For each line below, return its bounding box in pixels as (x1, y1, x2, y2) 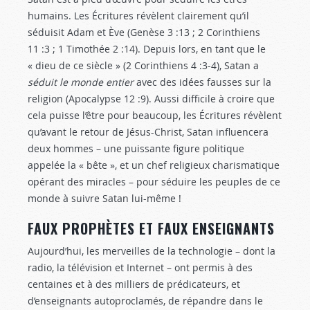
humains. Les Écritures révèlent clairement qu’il (28, 9, 249, 22)
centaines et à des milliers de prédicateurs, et (28, 277, 240, 291)
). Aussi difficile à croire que (146, 92, 275, 105)
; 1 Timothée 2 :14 (50, 42, 135, 55)
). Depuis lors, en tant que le (135, 42, 266, 55)
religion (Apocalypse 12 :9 (28, 92, 146, 105)
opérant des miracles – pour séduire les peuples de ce (28, 175, 280, 188)
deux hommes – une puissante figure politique (28, 142, 244, 155)
